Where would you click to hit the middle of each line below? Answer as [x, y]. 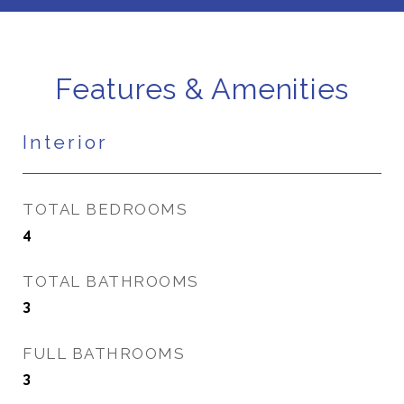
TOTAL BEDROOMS [105, 209]
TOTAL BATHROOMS [111, 281]
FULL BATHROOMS [104, 353]
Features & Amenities [202, 89]
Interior [65, 142]
